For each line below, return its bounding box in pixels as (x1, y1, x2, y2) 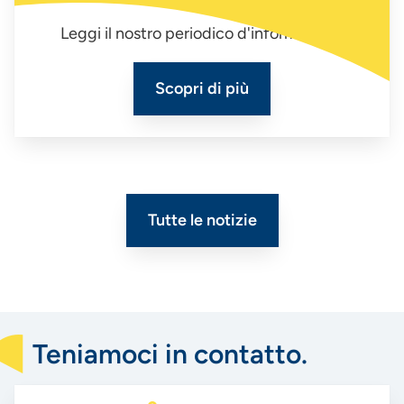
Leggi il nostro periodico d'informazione (60, 23, 344, 43)
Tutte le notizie (147, 209, 257, 230)
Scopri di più (155, 78, 249, 98)
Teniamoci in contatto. (32, 336, 308, 371)
